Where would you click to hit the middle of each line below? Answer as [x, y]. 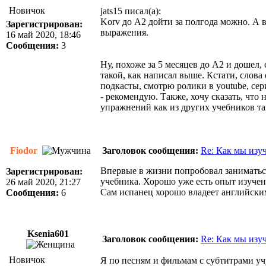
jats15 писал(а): [131, 11]
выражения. [124, 32]
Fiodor [25, 151]
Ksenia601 [49, 234]
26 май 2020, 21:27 [43, 182]
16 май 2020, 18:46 [43, 35]
